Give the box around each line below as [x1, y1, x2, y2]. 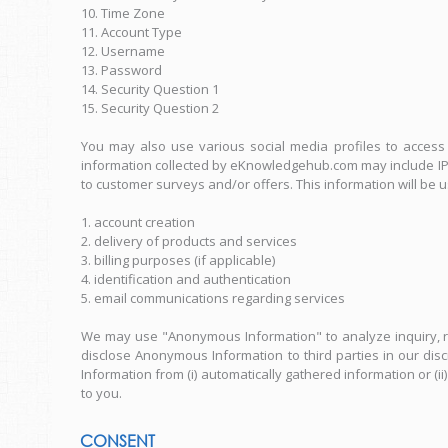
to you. [81, 384, 122, 402]
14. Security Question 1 [81, 80, 219, 98]
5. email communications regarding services [81, 289, 345, 307]
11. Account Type [81, 23, 182, 41]
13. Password [81, 61, 162, 79]
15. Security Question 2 [81, 99, 219, 117]
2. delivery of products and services [81, 232, 297, 250]
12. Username [81, 42, 165, 60]
